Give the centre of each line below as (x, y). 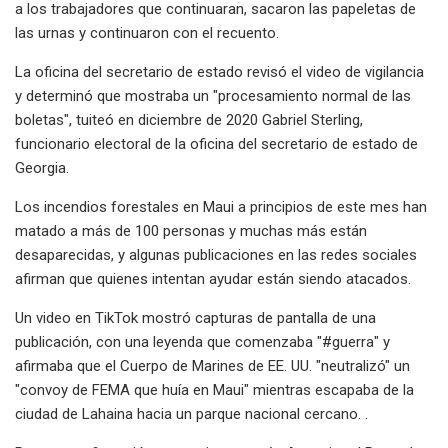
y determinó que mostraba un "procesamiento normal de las (213, 95)
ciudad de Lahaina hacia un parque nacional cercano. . (191, 413)
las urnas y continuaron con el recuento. (147, 32)
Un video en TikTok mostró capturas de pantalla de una (195, 317)
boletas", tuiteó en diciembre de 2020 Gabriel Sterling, (189, 119)
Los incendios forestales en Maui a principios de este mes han (221, 206)
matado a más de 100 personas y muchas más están (191, 230)
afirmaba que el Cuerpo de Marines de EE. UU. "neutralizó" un (212, 365)
